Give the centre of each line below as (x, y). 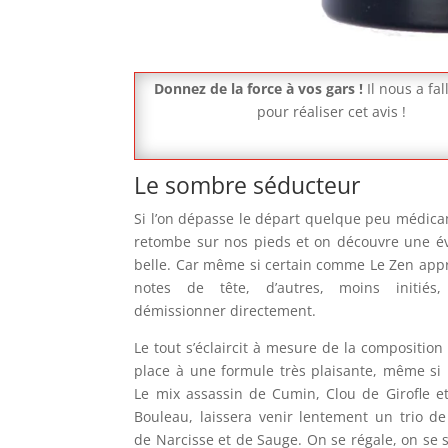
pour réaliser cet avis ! (332, 111)
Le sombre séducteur (247, 184)
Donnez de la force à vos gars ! (259, 88)
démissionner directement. (225, 310)
